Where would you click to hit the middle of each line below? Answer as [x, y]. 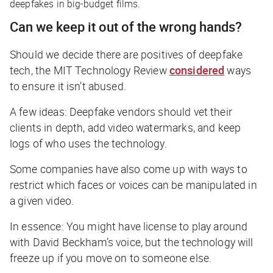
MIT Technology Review [110, 70]
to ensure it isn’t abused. [68, 86]
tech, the [32, 70]
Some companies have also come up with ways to [129, 168]
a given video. [42, 200]
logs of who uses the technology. [88, 143]
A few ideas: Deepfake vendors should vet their [121, 111]
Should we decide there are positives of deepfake [126, 54]
